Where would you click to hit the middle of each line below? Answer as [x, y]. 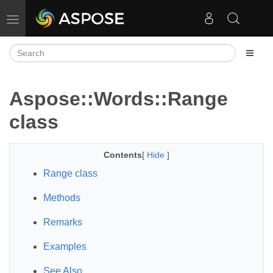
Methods [62, 198]
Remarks [63, 222]
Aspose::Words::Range [119, 99]
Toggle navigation [46, 18]
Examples [65, 246]
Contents [123, 155]
